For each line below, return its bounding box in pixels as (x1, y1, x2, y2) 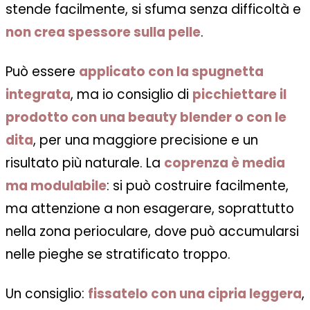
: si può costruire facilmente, (107, 176, 289, 196)
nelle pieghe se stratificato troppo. (6, 245, 230, 264)
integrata (6, 85, 71, 104)
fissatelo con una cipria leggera (88, 284, 302, 304)
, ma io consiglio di (71, 85, 192, 104)
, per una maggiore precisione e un (33, 131, 258, 150)
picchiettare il (192, 85, 286, 104)
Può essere (6, 62, 79, 82)
